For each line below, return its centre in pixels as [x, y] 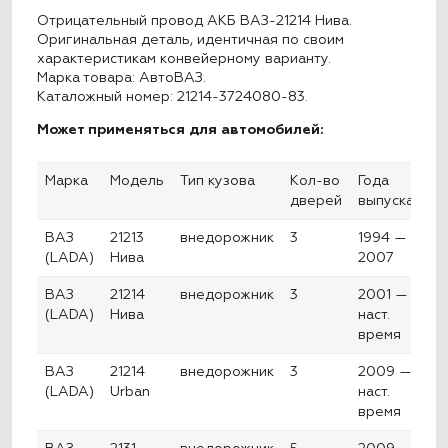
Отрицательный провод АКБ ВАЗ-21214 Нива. [195, 20]
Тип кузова [218, 181]
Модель [137, 181]
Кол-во [315, 181]
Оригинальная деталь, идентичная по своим [191, 39]
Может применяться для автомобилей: [181, 129]
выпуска [386, 201]
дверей [316, 201]
